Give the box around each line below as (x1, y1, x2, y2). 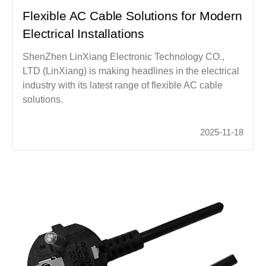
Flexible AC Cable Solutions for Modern (23, 8, 242, 23)
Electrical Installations (23, 26, 145, 40)
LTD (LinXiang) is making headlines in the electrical (23, 65, 240, 76)
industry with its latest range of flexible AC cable (23, 80, 223, 90)
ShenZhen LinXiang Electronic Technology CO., (23, 51, 225, 62)
